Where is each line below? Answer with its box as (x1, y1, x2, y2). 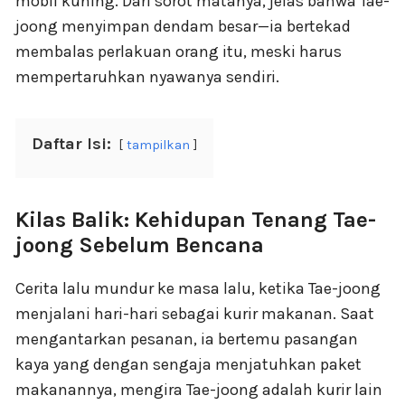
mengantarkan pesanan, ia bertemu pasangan (15, 329, 358, 349)
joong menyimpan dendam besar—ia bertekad (15, 16, 351, 36)
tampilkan (127, 137, 190, 153)
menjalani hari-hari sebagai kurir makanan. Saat (15, 304, 374, 324)
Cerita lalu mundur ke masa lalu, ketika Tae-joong (15, 278, 381, 298)
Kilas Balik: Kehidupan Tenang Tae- (15, 207, 376, 232)
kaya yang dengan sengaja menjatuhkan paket (15, 354, 362, 374)
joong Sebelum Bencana (15, 232, 264, 258)
